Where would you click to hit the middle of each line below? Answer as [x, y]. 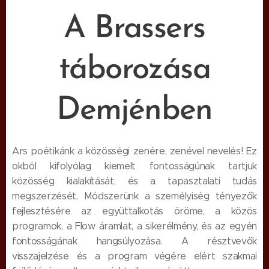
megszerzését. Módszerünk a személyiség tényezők [134, 196]
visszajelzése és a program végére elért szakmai [134, 256]
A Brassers [134, 29]
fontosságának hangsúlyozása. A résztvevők [134, 241]
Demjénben [134, 110]
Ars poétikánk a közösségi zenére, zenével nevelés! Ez [134, 151]
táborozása [134, 70]
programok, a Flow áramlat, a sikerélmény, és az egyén [134, 226]
